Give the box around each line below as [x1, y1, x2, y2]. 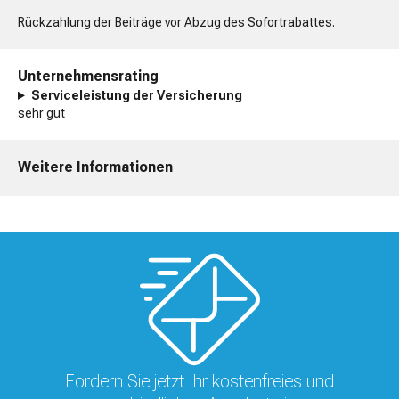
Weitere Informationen [18, 158, 173, 175]
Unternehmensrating [18, 67, 159, 85]
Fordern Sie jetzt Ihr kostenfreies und [65, 370, 334, 392]
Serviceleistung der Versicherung [30, 87, 242, 102]
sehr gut [18, 105, 65, 120]
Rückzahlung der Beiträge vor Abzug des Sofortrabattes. [18, 14, 335, 29]
